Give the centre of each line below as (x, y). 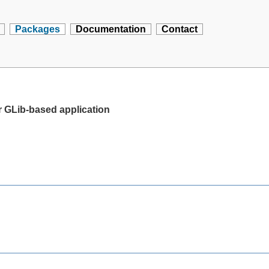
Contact (180, 29)
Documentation (111, 29)
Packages (38, 29)
